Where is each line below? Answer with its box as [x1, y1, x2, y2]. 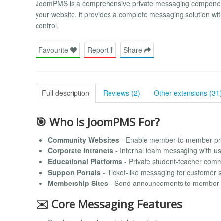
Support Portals [48, 167, 101, 178]
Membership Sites [48, 178, 108, 188]
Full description [42, 87, 89, 98]
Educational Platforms [48, 156, 122, 167]
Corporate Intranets [48, 146, 113, 156]
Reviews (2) [103, 87, 140, 98]
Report [87, 44, 110, 55]
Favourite [38, 44, 70, 55]
